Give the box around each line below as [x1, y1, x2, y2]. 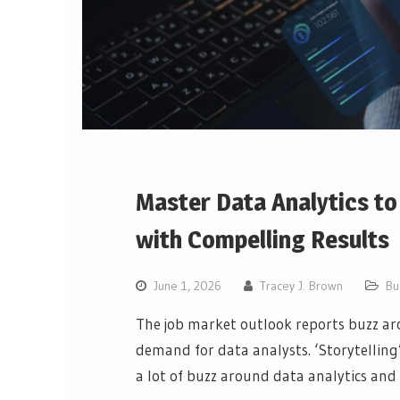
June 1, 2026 [154, 278, 221, 295]
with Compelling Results [136, 224, 389, 255]
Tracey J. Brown [260, 278, 343, 295]
